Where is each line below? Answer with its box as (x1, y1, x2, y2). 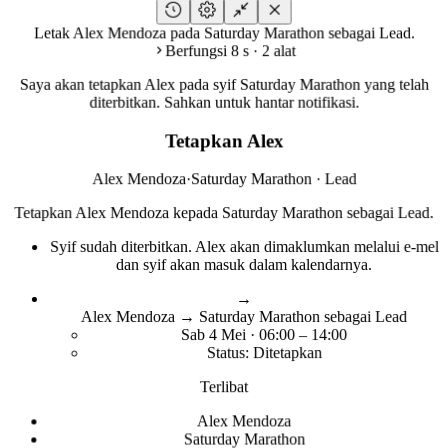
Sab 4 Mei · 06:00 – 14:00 (180, 326, 348, 344)
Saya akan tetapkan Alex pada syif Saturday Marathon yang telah (19, 75, 429, 93)
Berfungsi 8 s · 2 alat (164, 42, 296, 59)
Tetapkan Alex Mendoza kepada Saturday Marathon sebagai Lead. (14, 204, 434, 222)
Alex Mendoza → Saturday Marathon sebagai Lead (80, 308, 408, 326)
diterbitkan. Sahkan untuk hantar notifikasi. (89, 93, 359, 111)
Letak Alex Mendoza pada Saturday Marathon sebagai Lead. (33, 24, 415, 42)
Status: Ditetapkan (206, 344, 322, 362)
